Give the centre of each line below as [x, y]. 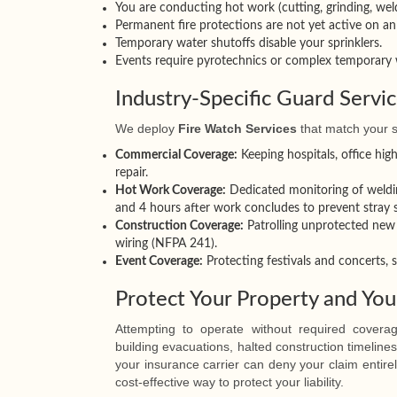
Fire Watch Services [237, 128]
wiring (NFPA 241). [166, 243]
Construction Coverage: [179, 226]
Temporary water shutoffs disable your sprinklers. [249, 43]
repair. [132, 172]
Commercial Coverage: [176, 155]
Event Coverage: [159, 261]
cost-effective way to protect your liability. [230, 381]
